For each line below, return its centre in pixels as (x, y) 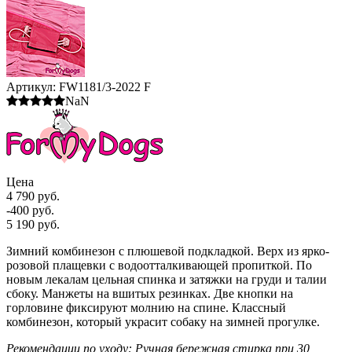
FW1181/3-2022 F (105, 86)
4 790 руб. (33, 196)
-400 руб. (30, 210)
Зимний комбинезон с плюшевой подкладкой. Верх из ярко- (168, 251)
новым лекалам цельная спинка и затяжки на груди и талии (167, 279)
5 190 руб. (33, 224)
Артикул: (31, 86)
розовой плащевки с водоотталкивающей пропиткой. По (159, 265)
